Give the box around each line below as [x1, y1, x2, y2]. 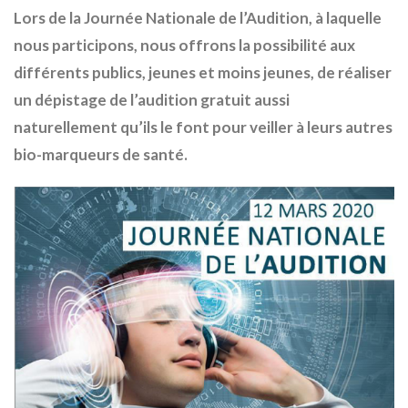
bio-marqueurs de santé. [14, 145, 188, 164]
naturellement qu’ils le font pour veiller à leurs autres [14, 117, 393, 137]
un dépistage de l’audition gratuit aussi [14, 90, 290, 109]
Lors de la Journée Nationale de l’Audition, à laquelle [14, 8, 382, 27]
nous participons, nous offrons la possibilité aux [14, 36, 355, 55]
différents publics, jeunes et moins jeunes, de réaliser [14, 63, 392, 82]
